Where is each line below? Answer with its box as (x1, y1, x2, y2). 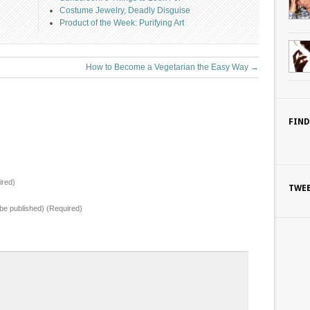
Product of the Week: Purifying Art (60, 18, 184, 28)
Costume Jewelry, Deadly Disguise (60, 6, 190, 15)
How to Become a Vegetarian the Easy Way (86, 62, 250, 72)
